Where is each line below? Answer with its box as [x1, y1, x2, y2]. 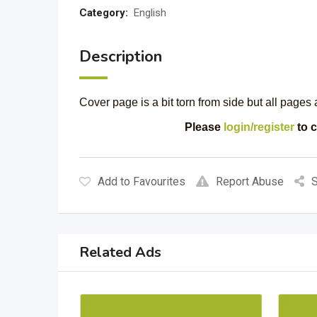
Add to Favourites [98, 175, 185, 188]
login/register [223, 121, 294, 133]
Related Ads [79, 243, 161, 262]
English [134, 6, 166, 19]
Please [184, 121, 224, 133]
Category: [79, 6, 128, 19]
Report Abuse [216, 175, 284, 188]
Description [79, 46, 162, 67]
